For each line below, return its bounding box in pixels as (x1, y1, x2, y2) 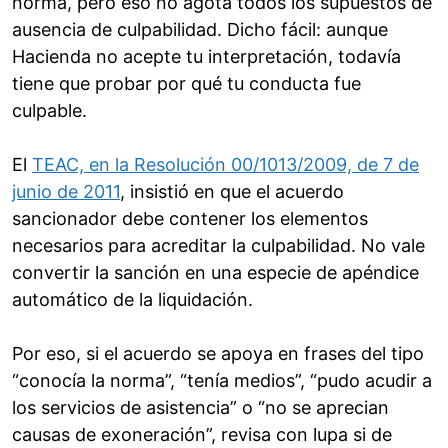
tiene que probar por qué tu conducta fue (12, 73, 361, 95)
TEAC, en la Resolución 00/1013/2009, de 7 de (32, 154, 419, 176)
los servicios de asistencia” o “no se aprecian (12, 397, 389, 419)
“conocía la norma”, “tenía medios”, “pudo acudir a (12, 370, 432, 392)
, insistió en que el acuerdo (120, 181, 344, 203)
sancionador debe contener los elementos (12, 208, 368, 230)
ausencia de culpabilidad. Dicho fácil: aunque (12, 19, 388, 41)
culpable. (12, 100, 87, 122)
